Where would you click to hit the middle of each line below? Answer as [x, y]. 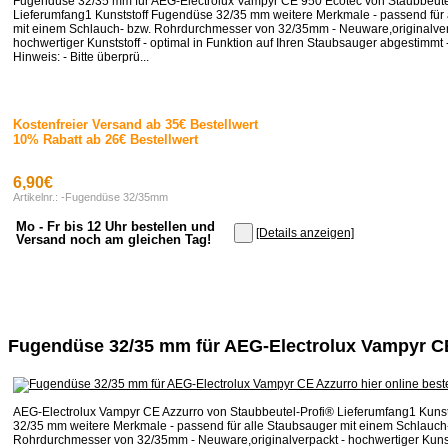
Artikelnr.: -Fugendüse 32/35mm [90, 197]
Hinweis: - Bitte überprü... [81, 57]
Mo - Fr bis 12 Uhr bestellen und [115, 227]
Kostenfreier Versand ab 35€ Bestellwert [135, 125]
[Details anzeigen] [305, 233]
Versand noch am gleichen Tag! [113, 240]
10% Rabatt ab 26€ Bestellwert [105, 140]
